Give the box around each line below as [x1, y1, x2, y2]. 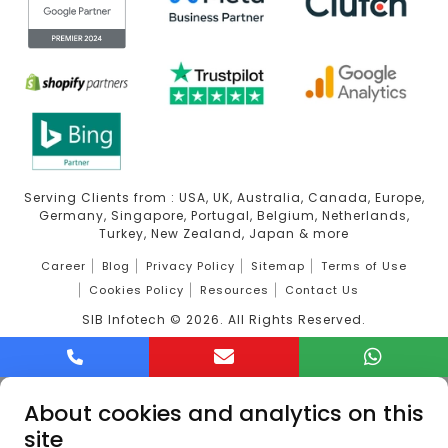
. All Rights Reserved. [220, 311, 366, 329]
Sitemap [251, 258, 305, 275]
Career [41, 258, 86, 275]
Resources [200, 282, 269, 299]
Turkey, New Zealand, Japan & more [99, 225, 349, 243]
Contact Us [285, 282, 359, 299]
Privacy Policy [146, 258, 235, 275]
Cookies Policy [89, 282, 184, 299]
